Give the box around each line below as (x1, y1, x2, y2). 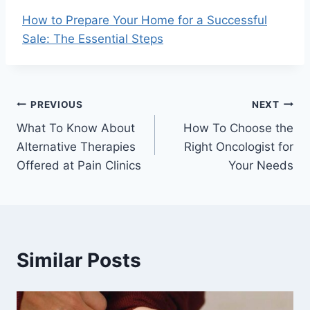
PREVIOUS (30, 98, 83, 110)
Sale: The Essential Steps (22, 32, 163, 46)
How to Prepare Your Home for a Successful (22, 13, 267, 28)
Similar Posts (17, 248, 141, 273)
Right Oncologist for (184, 140, 293, 154)
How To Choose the (183, 121, 293, 136)
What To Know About (17, 121, 135, 136)
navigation (16, 125, 115, 149)
